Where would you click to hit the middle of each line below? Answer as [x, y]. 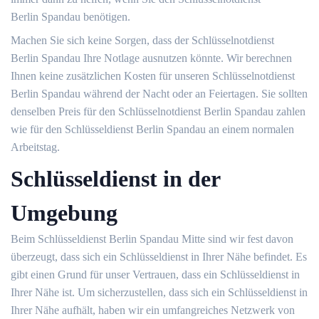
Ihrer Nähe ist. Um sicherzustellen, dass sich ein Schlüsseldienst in [159, 292]
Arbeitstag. [35, 147]
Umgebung [64, 213]
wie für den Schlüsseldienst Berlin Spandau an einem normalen [152, 129]
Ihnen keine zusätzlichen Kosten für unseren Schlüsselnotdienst [153, 76]
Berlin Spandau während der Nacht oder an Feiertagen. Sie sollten [159, 94]
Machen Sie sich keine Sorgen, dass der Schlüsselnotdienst [142, 40]
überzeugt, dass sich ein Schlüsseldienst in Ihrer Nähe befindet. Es [159, 257]
